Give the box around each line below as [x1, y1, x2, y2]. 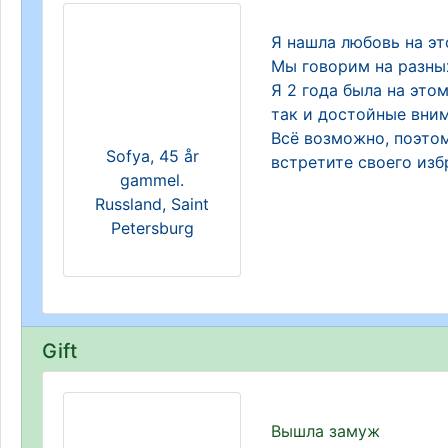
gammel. [120, 170, 184, 190]
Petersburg [110, 218, 194, 238]
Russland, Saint [95, 194, 209, 214]
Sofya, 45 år [105, 146, 199, 166]
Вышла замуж [271, 421, 380, 441]
